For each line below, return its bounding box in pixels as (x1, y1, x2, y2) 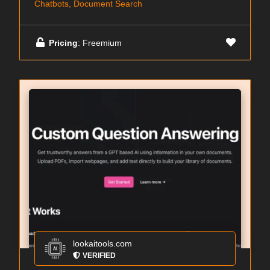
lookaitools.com (73, 239, 132, 248)
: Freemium (78, 37, 122, 48)
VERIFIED (83, 251, 116, 260)
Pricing (49, 37, 78, 48)
